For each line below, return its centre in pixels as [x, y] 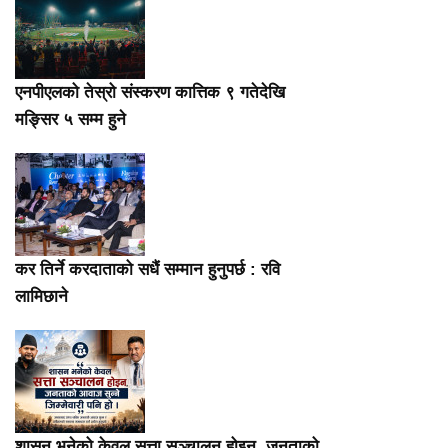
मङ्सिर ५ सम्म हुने [70, 120]
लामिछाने [41, 297]
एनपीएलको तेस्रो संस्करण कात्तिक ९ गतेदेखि [150, 93]
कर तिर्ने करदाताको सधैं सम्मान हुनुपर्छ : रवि [147, 270]
